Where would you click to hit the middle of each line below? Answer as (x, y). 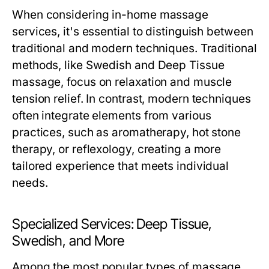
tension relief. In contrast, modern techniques (131, 99)
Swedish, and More (68, 241)
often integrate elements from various (112, 116)
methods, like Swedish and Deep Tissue (118, 65)
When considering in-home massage (110, 15)
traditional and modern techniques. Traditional (134, 48)
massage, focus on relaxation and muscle (122, 82)
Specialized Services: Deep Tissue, (112, 224)
